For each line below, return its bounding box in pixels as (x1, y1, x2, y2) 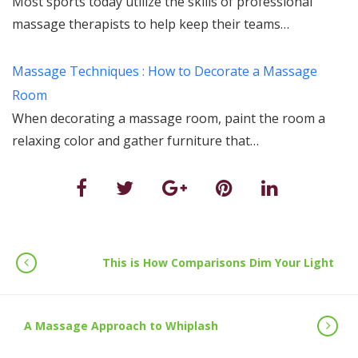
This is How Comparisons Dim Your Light (102, 255, 334, 270)
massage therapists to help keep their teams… (12, 15, 289, 33)
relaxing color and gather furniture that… (12, 132, 259, 149)
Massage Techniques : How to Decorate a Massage (12, 62, 317, 80)
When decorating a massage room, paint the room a (12, 109, 325, 127)
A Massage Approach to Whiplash (24, 318, 218, 333)
